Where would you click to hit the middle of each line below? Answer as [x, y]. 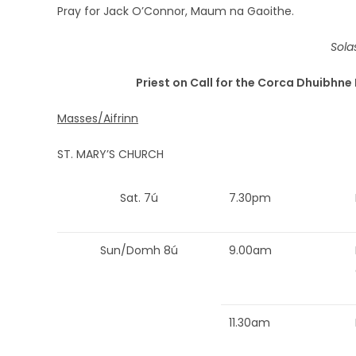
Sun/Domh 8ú [139, 250]
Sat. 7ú [139, 198]
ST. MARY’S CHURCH [110, 154]
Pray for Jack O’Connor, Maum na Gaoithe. [176, 11]
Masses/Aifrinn [98, 118]
